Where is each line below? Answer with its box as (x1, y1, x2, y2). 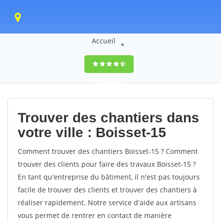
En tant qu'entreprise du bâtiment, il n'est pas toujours (18, 172, 200, 182)
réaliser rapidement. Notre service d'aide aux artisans (18, 198, 196, 207)
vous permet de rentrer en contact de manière (18, 211, 172, 220)
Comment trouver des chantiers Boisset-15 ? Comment (18, 147, 198, 156)
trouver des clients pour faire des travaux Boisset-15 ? (18, 159, 196, 169)
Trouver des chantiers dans (18, 110, 199, 125)
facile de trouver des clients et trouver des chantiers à (18, 185, 197, 194)
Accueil (91, 36, 115, 45)
